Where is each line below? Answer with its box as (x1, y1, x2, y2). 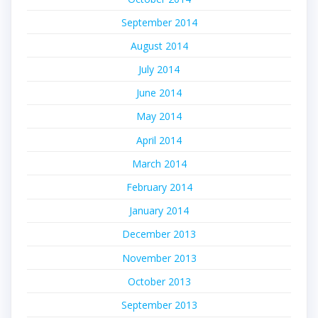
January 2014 (129, 204, 189, 218)
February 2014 (126, 180, 192, 194)
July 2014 (138, 62, 180, 77)
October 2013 (127, 274, 191, 288)
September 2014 (121, 15, 197, 29)
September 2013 (121, 297, 197, 312)
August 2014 (130, 38, 188, 53)
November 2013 (121, 251, 197, 265)
